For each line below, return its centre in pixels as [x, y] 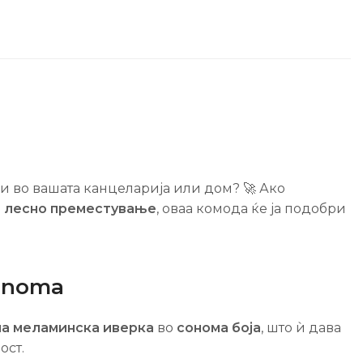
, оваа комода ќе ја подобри [251, 208]
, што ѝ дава [301, 327]
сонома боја [219, 327]
